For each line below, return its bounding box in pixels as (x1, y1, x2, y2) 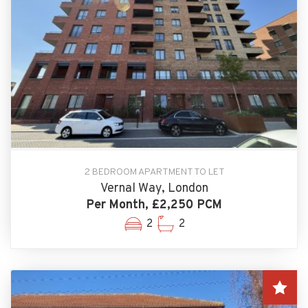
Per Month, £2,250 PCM (86, 197, 222, 213)
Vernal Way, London (100, 180, 208, 197)
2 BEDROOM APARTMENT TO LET (83, 166, 225, 178)
